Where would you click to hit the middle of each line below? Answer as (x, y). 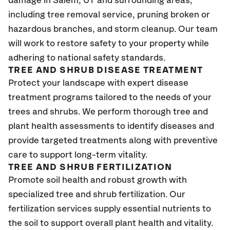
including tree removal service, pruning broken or (109, 15)
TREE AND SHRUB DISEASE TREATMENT (106, 70)
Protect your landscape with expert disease (98, 83)
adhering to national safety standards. (89, 58)
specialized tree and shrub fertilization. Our (97, 195)
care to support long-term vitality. (80, 155)
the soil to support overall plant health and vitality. (112, 223)
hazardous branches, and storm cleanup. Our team (113, 29)
